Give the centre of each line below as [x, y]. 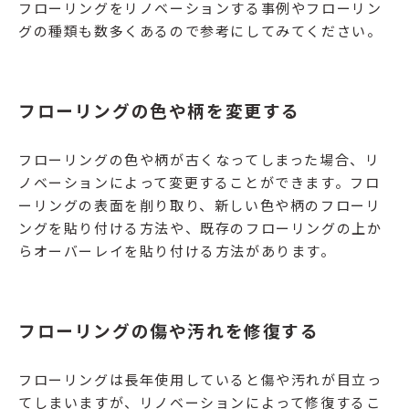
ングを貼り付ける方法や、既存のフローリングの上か [200, 228]
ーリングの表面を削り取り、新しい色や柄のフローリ [200, 205]
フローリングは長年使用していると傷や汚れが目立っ [200, 380]
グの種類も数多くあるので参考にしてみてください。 [200, 31]
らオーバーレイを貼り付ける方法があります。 [177, 251]
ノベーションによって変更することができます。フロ [199, 183]
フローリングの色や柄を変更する [160, 110]
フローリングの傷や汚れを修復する [169, 330]
